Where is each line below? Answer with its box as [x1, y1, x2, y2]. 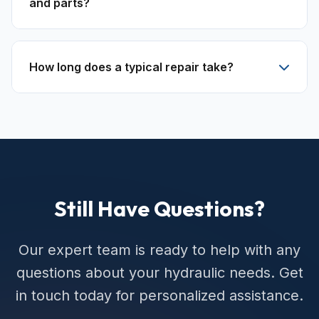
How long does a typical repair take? [29, 60, 234, 74]
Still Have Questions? [54, 195, 265, 222]
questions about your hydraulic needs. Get [16, 264, 303, 281]
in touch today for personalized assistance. [16, 287, 303, 304]
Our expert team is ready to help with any [19, 241, 300, 258]
